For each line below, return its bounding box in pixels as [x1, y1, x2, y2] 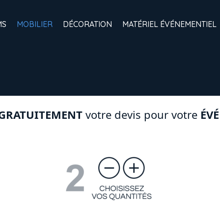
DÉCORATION [63, 19, 112, 29]
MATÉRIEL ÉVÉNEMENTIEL [122, 19, 217, 29]
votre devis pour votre [82, 107, 200, 122]
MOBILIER [17, 19, 53, 29]
